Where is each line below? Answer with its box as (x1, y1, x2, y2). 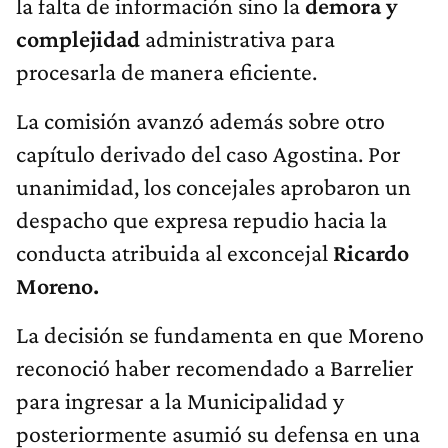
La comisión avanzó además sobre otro (16, 107, 385, 135)
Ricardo (333, 239, 409, 267)
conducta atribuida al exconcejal (16, 239, 333, 267)
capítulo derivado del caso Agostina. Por (16, 140, 401, 168)
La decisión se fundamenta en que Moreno (16, 321, 424, 349)
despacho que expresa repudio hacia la (16, 206, 387, 234)
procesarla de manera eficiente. (16, 58, 317, 86)
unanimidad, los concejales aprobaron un (16, 173, 411, 201)
